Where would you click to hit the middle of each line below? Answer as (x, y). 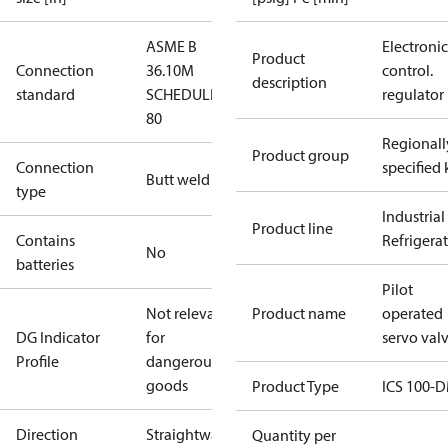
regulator (413, 94)
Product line (292, 228)
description (289, 82)
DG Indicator (58, 337)
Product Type (295, 386)
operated (412, 313)
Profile (37, 361)
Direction (47, 434)
